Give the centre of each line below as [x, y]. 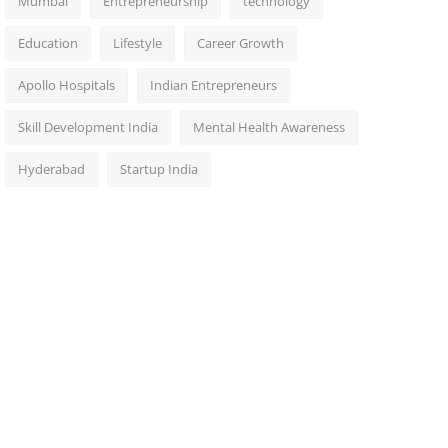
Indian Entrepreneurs [213, 85]
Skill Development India [87, 127]
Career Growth [240, 43]
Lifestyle [137, 43]
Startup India [158, 169]
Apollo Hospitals [66, 85]
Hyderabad [51, 169]
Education [47, 43]
